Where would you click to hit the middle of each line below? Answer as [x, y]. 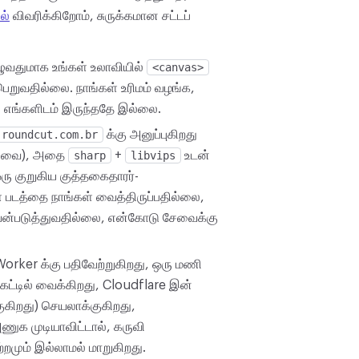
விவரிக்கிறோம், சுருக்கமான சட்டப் [100, 16]
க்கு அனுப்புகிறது [150, 135]
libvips [153, 155]
